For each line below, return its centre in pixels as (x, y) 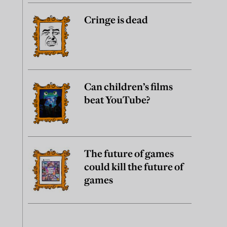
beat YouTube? (117, 100)
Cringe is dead (116, 20)
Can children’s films (128, 87)
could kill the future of (134, 167)
